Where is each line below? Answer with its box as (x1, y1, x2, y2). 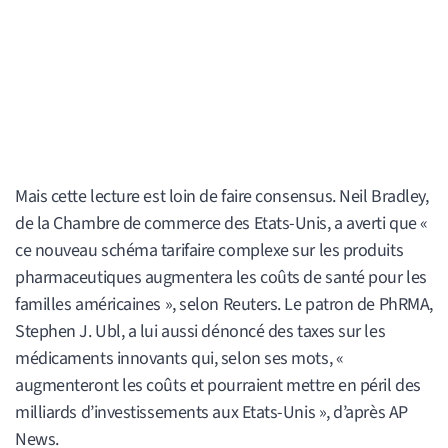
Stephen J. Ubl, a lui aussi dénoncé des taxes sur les (15, 318, 386, 344)
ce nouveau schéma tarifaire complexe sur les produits (15, 237, 404, 263)
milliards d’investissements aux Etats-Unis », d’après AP (15, 399, 408, 425)
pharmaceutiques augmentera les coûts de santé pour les (15, 264, 427, 290)
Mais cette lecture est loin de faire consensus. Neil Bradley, (15, 183, 429, 209)
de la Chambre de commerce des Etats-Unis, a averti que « (15, 210, 428, 236)
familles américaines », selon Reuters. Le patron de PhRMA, (15, 291, 433, 317)
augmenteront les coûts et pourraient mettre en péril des (15, 372, 421, 398)
